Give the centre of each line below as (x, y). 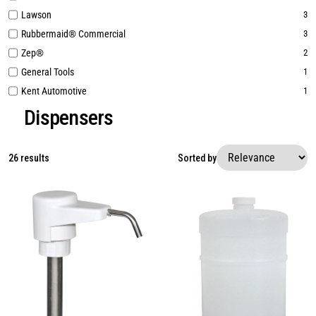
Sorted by (197, 158)
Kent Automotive (54, 91)
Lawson (36, 15)
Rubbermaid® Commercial (73, 34)
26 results (29, 158)
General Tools (48, 72)
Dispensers (69, 117)
